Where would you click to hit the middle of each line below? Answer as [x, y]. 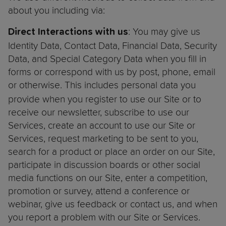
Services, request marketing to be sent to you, [103, 138]
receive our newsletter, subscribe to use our [99, 112]
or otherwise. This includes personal [83, 85]
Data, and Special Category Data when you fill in [107, 59]
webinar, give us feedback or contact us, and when [113, 204]
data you [178, 85]
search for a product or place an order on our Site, [111, 152]
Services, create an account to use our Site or [102, 125]
